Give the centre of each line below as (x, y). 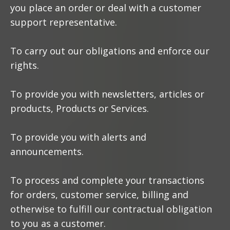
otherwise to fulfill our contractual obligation (111, 209)
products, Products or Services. (80, 108)
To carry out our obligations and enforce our (110, 51)
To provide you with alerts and (78, 137)
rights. (25, 65)
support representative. (64, 22)
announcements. (47, 151)
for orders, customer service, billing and (99, 195)
